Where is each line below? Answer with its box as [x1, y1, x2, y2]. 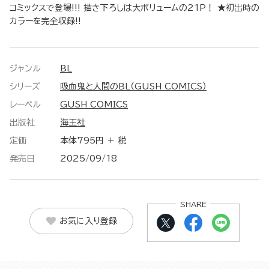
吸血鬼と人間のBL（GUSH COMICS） [60, 82, 207, 91]
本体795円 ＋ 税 [60, 136, 127, 145]
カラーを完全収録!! [10, 17, 81, 26]
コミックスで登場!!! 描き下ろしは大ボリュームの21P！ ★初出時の [10, 4, 259, 13]
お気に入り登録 [59, 216, 117, 225]
